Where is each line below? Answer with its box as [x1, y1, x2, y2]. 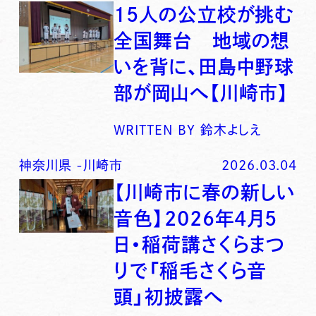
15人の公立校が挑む [114, 5, 294, 25]
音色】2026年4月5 [114, 209, 278, 229]
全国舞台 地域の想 [114, 31, 291, 51]
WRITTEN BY [114, 123, 196, 136]
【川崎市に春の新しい [114, 183, 296, 202]
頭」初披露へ [114, 287, 223, 307]
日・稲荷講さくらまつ [114, 235, 286, 255]
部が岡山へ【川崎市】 [114, 83, 290, 103]
